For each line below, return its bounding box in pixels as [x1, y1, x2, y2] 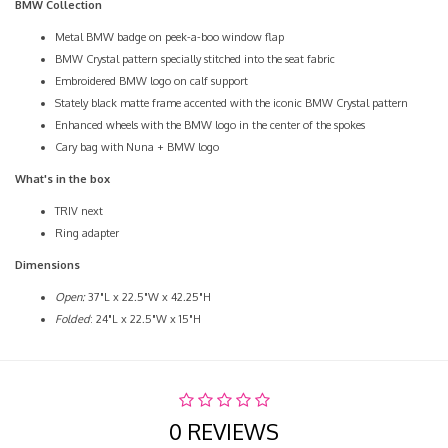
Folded [55, 312, 90, 326]
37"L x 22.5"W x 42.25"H [85, 290, 211, 304]
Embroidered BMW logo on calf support [55, 74, 248, 88]
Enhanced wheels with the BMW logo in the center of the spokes [55, 118, 365, 132]
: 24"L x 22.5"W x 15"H [90, 312, 201, 326]
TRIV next [55, 204, 103, 218]
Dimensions [15, 258, 80, 272]
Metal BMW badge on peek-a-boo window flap [55, 30, 284, 44]
